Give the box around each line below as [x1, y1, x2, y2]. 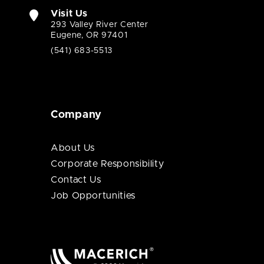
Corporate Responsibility [51, 159, 164, 169]
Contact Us [51, 175, 101, 184]
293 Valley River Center [51, 21, 148, 29]
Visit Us [51, 9, 88, 18]
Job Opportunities [51, 191, 136, 200]
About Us [51, 143, 95, 153]
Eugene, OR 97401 [51, 31, 128, 39]
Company [51, 110, 103, 120]
